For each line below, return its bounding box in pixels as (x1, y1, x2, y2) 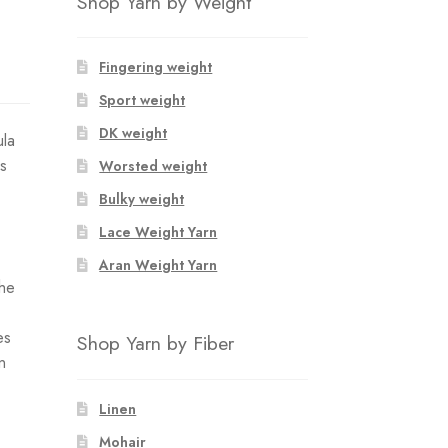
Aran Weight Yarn (99, 255, 218, 276)
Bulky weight (99, 189, 185, 210)
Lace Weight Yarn (99, 222, 218, 243)
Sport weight (99, 90, 186, 111)
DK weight (99, 123, 168, 144)
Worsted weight (99, 156, 208, 177)
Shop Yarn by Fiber (76, 329, 234, 358)
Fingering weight (99, 57, 213, 78)
